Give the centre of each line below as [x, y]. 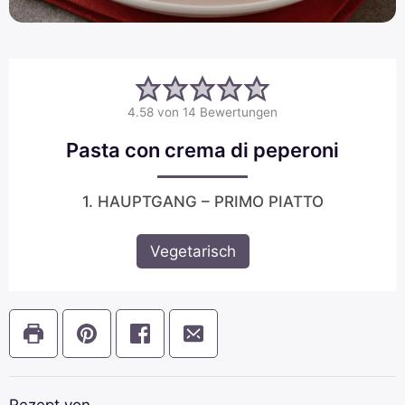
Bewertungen [237, 112]
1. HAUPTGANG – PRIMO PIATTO [202, 201]
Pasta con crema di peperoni [202, 150]
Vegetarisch [193, 251]
